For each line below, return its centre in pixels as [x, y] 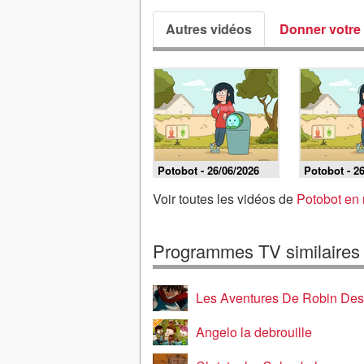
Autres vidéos [209, 29]
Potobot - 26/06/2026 [208, 170]
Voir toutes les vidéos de [225, 199]
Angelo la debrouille [254, 332]
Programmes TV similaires [256, 251]
